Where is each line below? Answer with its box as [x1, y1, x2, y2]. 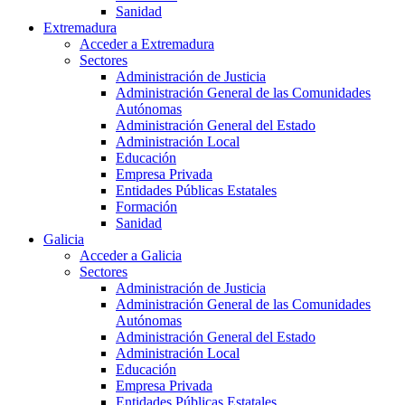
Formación [116, 199, 177, 215]
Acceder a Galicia [80, 248, 182, 264]
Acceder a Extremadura [80, 36, 214, 52]
